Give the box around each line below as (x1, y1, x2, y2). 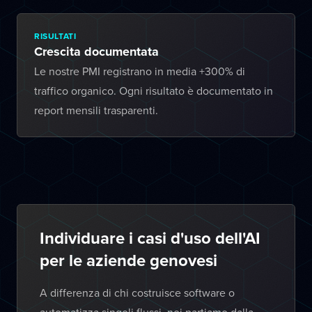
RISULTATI (34, 30, 77, 42)
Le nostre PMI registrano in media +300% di (34, 63, 245, 79)
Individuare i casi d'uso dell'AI (40, 226, 260, 250)
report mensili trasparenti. (34, 102, 158, 118)
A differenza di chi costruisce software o (40, 285, 235, 300)
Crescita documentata (34, 42, 159, 61)
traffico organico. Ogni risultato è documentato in (34, 83, 273, 98)
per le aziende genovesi (40, 248, 217, 272)
